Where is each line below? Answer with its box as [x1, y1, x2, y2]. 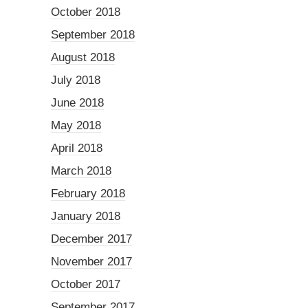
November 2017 [51, 255, 132, 269]
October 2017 [51, 278, 120, 291]
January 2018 [51, 210, 120, 223]
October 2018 [51, 5, 120, 19]
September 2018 [51, 28, 135, 42]
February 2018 [51, 187, 125, 201]
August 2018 [51, 51, 115, 65]
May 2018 [51, 119, 101, 133]
